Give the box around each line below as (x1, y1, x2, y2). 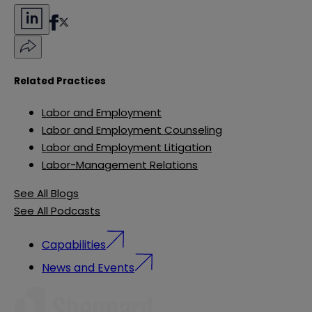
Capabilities (42, 236, 106, 253)
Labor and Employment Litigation (42, 140, 212, 155)
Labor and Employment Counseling (42, 123, 222, 138)
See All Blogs (14, 186, 79, 201)
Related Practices (14, 75, 106, 88)
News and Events (42, 259, 134, 276)
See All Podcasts (14, 203, 100, 219)
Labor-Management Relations (42, 157, 198, 173)
